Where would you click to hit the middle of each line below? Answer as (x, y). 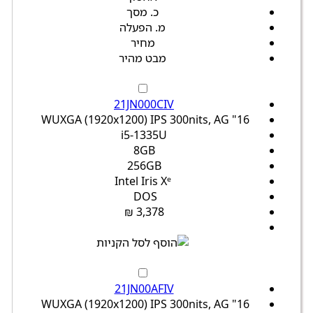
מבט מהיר (143, 58)
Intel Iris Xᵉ (143, 181)
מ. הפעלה (143, 28)
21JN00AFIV (144, 289)
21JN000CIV (144, 104)
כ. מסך (143, 12)
